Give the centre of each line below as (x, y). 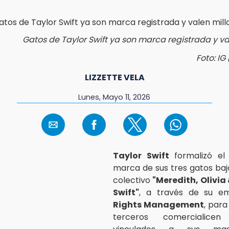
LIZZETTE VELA (114, 77)
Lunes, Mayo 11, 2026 (114, 97)
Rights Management (158, 204)
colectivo (133, 180)
